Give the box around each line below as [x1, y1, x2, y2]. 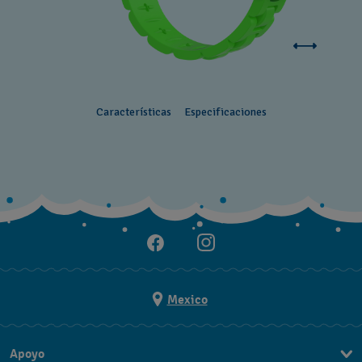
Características [95, 105, 171, 119]
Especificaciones [183, 105, 267, 119]
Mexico [166, 291, 208, 308]
